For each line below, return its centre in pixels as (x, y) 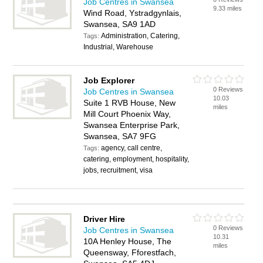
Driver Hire (104, 219)
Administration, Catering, (141, 36)
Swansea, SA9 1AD (120, 24)
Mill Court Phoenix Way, (127, 114)
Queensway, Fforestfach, (130, 252)
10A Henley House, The (128, 241)
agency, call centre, (132, 148)
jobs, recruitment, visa (118, 170)
